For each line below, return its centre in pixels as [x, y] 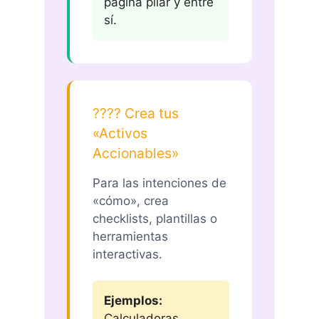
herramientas [130, 237]
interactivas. [127, 255]
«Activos [120, 134]
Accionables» [136, 153]
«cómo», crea [131, 201]
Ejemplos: [133, 301]
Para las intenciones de [159, 183]
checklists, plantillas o [155, 219]
